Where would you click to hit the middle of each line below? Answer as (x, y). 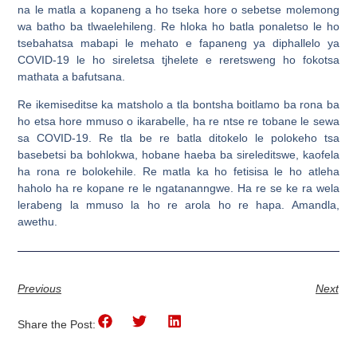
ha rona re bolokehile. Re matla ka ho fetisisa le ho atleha (178, 171)
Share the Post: (57, 325)
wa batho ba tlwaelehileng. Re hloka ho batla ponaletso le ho (178, 26)
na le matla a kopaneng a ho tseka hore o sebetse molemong (178, 9)
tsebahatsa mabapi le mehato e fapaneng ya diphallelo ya (178, 43)
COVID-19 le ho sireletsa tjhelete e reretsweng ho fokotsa (178, 59)
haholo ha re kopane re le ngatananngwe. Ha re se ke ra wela (178, 188)
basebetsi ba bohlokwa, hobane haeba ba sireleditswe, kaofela (178, 155)
